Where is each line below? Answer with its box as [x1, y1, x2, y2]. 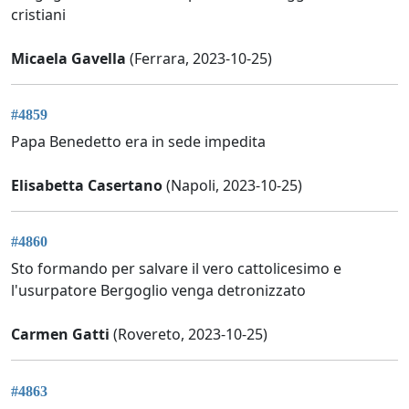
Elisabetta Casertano [11, 175, 163, 196]
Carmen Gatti [11, 324, 110, 345]
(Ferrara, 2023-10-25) [126, 47, 272, 68]
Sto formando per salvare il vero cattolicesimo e [11, 258, 341, 279]
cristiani [11, 4, 66, 25]
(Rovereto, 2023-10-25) [110, 324, 267, 345]
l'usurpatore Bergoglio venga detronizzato [11, 280, 306, 301]
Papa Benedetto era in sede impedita [11, 131, 266, 152]
